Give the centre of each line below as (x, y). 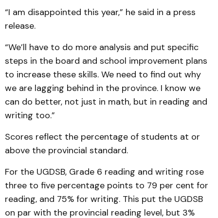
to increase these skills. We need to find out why (103, 74)
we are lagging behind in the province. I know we (103, 88)
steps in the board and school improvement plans (106, 61)
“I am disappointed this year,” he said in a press (100, 12)
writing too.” (30, 115)
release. (20, 26)
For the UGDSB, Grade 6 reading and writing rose (104, 172)
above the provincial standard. (66, 150)
